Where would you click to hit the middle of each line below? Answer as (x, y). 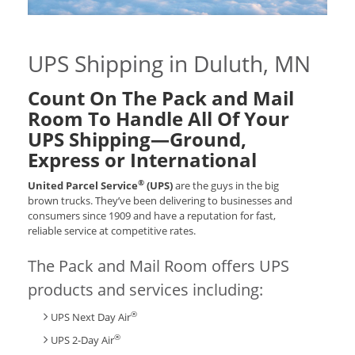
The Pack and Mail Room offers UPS (158, 265)
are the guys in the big (227, 185)
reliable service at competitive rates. (112, 230)
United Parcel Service (83, 185)
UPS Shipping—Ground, (137, 139)
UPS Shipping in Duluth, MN (169, 63)
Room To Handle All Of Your (158, 118)
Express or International (142, 159)
